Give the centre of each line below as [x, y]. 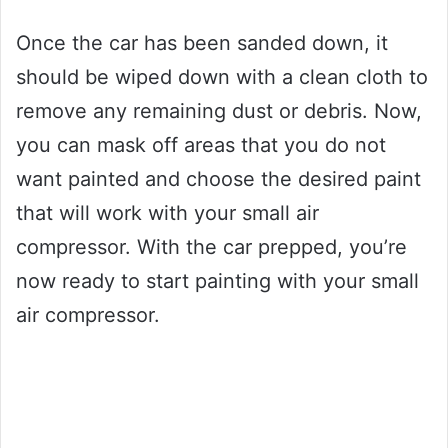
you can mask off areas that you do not [201, 145]
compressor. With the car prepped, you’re [211, 247]
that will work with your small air [167, 213]
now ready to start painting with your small [217, 281]
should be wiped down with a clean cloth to [222, 77]
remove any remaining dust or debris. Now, [219, 111]
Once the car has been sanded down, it [202, 43]
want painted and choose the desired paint [218, 179]
